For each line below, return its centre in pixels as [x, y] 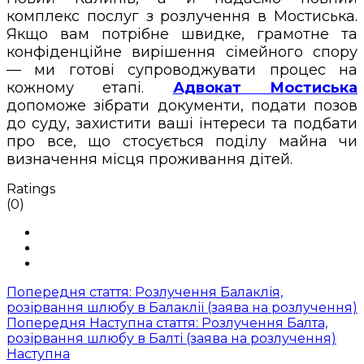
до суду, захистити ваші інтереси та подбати [182, 123]
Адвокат [221, 87]
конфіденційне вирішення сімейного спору [182, 52]
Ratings [31, 188]
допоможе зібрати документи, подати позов [182, 105]
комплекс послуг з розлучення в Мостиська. [182, 16]
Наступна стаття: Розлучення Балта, [208, 323]
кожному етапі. [90, 87]
